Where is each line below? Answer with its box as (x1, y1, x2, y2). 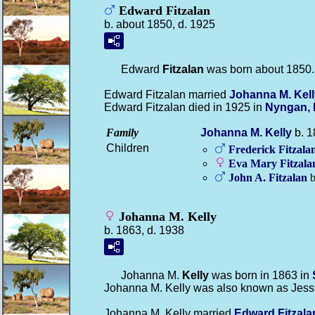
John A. (229, 172, 269, 184)
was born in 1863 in (209, 269, 312, 281)
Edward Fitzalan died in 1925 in (104, 101, 265, 113)
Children (106, 142, 149, 154)
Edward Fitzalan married (104, 89, 229, 101)
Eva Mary (229, 157, 280, 169)
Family (106, 127, 139, 139)
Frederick (229, 143, 278, 155)
